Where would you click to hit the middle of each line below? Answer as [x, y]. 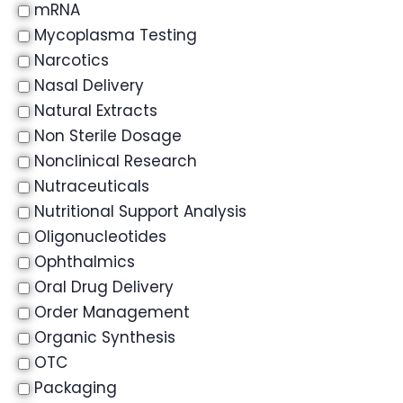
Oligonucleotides [100, 237]
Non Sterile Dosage [108, 136]
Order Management [112, 312]
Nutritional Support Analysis [140, 211]
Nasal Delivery [89, 85]
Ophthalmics [85, 262]
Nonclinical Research [116, 161]
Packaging [76, 388]
